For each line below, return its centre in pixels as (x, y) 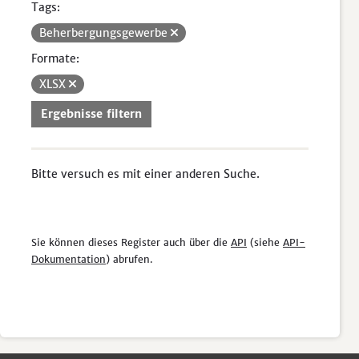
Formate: (55, 58)
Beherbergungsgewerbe (105, 33)
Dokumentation (69, 259)
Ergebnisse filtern (91, 114)
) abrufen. (129, 259)
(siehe (265, 242)
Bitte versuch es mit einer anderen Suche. (145, 174)
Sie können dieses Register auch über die (131, 242)
